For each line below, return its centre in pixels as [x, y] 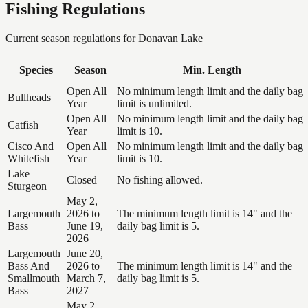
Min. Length [212, 69]
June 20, [85, 253]
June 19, [85, 225]
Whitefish [29, 158]
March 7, [86, 278]
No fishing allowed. [160, 179]
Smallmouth [34, 278]
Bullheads [29, 97]
